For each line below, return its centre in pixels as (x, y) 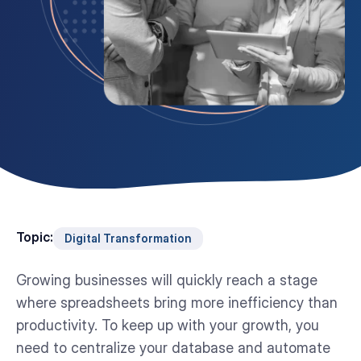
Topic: (35, 237)
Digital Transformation (128, 239)
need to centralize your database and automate (173, 347)
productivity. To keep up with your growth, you (168, 325)
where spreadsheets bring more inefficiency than (177, 302)
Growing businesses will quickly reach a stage (167, 280)
